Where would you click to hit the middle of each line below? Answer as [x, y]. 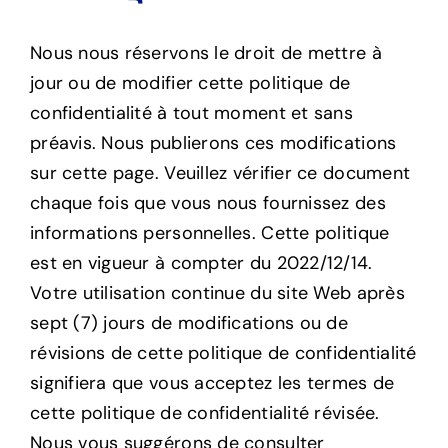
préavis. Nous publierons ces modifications [213, 143]
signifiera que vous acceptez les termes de [212, 383]
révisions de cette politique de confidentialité [223, 353]
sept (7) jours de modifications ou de [188, 323]
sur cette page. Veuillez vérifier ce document [220, 173]
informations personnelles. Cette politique [209, 233]
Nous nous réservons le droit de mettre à [205, 53]
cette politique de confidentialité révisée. [204, 413]
